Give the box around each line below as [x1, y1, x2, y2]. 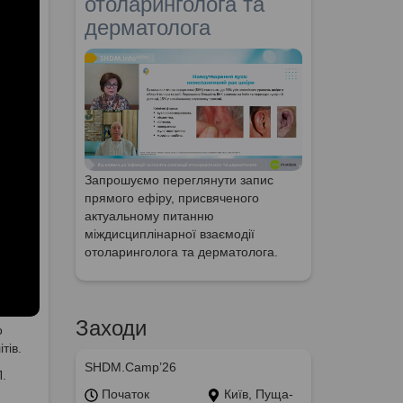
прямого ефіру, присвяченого [84, 191, 259, 206]
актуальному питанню [84, 209, 214, 224]
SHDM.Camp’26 [84, 360, 176, 375]
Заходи [75, 316, 147, 341]
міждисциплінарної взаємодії [84, 227, 255, 242]
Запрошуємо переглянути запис [84, 173, 273, 188]
